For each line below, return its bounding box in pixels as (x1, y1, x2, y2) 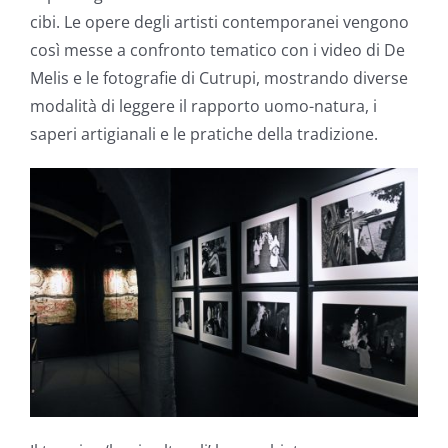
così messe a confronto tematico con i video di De (30, 38, 405, 61)
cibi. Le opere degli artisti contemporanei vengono (30, 10, 409, 33)
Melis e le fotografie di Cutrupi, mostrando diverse (30, 66, 408, 89)
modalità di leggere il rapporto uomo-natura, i (30, 94, 377, 117)
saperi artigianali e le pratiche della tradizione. (30, 122, 378, 145)
